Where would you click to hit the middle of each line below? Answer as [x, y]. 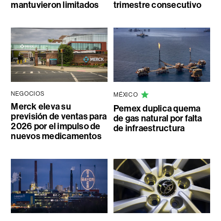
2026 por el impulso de [56, 127]
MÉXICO [126, 95]
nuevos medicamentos [56, 136]
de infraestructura [149, 129]
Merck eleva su [41, 107]
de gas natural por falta [158, 119]
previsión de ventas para [59, 117]
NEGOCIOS [28, 94]
